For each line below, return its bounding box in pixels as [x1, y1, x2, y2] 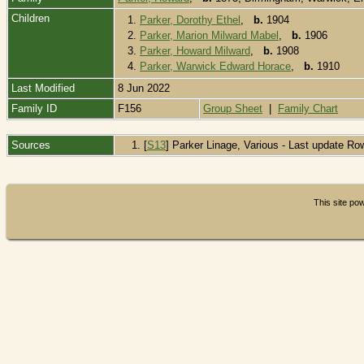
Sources [11, 138, 54, 151]
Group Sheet [203, 102, 262, 115]
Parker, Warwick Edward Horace [140, 59, 291, 72]
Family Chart [278, 102, 338, 115]
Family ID [11, 102, 57, 115]
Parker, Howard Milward [140, 44, 250, 57]
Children [11, 11, 53, 24]
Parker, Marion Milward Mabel [140, 28, 279, 41]
